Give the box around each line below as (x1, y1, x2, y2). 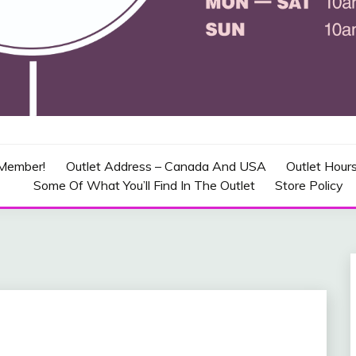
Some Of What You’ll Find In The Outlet (33, 176, 255, 193)
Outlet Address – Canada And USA (65, 157, 266, 174)
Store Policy (275, 176, 344, 193)
